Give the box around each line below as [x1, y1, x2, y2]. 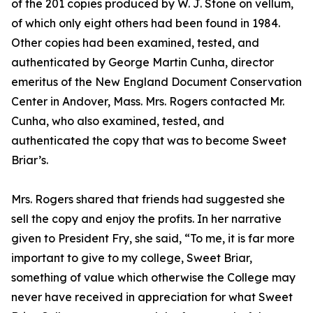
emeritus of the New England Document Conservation [11, 75, 302, 89]
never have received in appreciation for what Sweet [11, 290, 293, 305]
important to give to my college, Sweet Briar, [11, 251, 252, 265]
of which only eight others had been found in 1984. [11, 16, 280, 31]
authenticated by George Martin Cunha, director [11, 55, 274, 70]
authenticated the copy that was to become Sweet [11, 133, 286, 148]
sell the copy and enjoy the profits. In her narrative [11, 212, 282, 226]
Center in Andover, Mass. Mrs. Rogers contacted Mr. [11, 94, 284, 109]
